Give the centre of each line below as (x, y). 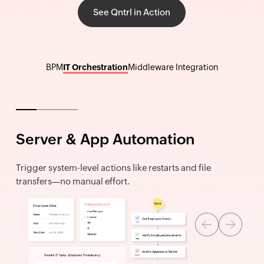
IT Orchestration (95, 67)
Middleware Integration (173, 67)
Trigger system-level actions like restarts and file (113, 168)
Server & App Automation (105, 139)
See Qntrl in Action (132, 12)
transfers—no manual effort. (73, 181)
